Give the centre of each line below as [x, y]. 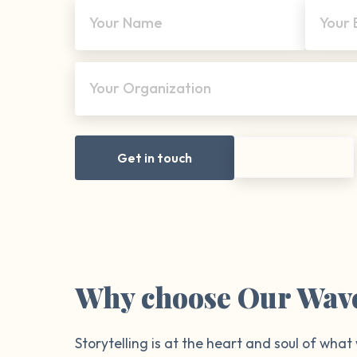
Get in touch [155, 157]
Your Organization [151, 88]
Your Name [126, 22]
